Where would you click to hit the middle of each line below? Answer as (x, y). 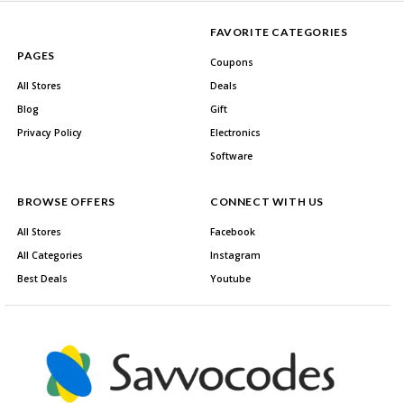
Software (231, 156)
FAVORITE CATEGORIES (279, 32)
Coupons (232, 63)
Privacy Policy (50, 133)
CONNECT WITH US (267, 202)
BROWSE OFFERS (66, 202)
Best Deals (42, 279)
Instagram (235, 256)
